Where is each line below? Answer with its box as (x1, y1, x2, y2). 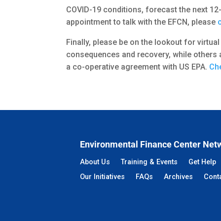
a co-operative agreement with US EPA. (66, 62, 210, 72)
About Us (80, 158, 110, 167)
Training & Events (121, 158, 178, 167)
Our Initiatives (80, 173, 125, 182)
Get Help (188, 158, 217, 167)
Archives (164, 173, 193, 182)
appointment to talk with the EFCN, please (66, 17, 218, 27)
